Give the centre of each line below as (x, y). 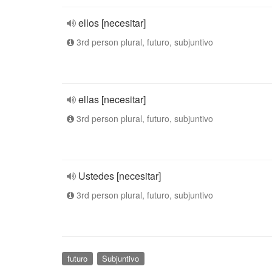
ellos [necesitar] (112, 23)
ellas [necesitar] (112, 99)
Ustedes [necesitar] (120, 176)
